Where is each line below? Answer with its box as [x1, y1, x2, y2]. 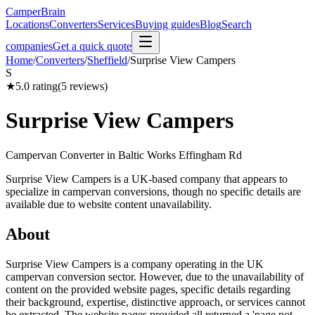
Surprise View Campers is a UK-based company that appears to [6, 172, 288, 185]
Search [221, 18, 252, 30]
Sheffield [87, 54, 127, 66]
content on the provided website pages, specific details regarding [6, 283, 290, 295]
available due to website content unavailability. [6, 198, 212, 210]
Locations [6, 18, 49, 30]
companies [6, 40, 53, 52]
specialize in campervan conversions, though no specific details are [6, 185, 301, 198]
